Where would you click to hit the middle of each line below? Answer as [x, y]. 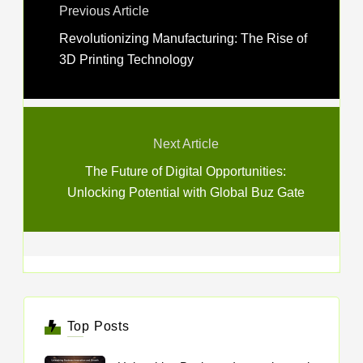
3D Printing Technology [126, 59]
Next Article [186, 143]
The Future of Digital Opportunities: [186, 171]
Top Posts [98, 326]
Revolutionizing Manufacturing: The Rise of [183, 38]
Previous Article [104, 11]
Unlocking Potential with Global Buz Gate [186, 192]
